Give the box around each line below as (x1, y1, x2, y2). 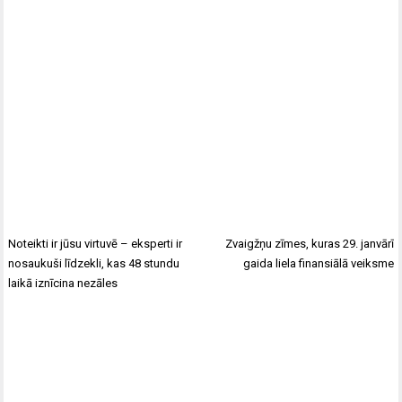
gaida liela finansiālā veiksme (242, 257, 394, 270)
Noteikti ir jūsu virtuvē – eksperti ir (8, 237, 183, 250)
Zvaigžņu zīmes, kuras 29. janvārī (224, 237, 394, 250)
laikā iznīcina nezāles (8, 276, 118, 290)
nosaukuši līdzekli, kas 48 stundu (8, 257, 180, 270)
